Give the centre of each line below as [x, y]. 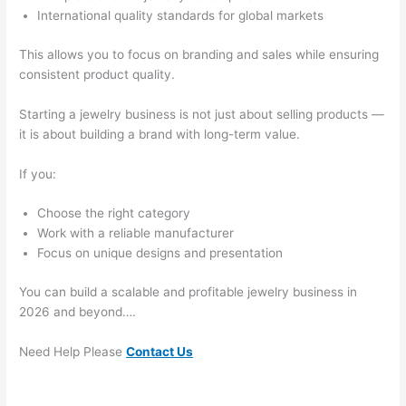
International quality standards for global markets [181, 16]
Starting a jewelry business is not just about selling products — [202, 114]
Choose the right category [114, 213]
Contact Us [160, 351]
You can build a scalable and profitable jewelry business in [188, 291]
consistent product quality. [97, 74]
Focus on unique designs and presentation [160, 253]
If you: [38, 174]
